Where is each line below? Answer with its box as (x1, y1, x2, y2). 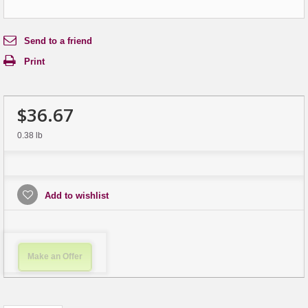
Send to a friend (24, 35, 92, 46)
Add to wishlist (42, 190, 109, 201)
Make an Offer (27, 251, 82, 261)
